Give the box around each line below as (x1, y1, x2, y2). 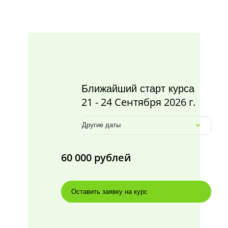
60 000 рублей (61, 151, 131, 165)
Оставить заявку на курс (71, 188, 148, 196)
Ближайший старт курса (81, 83, 194, 95)
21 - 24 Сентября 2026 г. (81, 95, 195, 109)
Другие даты (82, 121, 121, 129)
